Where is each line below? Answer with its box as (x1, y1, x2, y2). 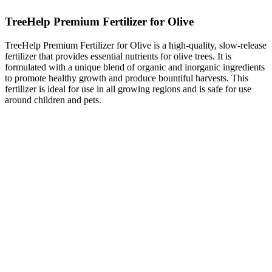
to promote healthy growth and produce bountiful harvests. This (5, 73, 248, 84)
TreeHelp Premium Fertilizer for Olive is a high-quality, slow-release (5, 40, 267, 51)
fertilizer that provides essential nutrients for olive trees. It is (5, 51, 231, 62)
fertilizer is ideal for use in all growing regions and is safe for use (5, 84, 251, 95)
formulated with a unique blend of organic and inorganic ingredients (5, 62, 265, 73)
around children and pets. (5, 95, 101, 106)
